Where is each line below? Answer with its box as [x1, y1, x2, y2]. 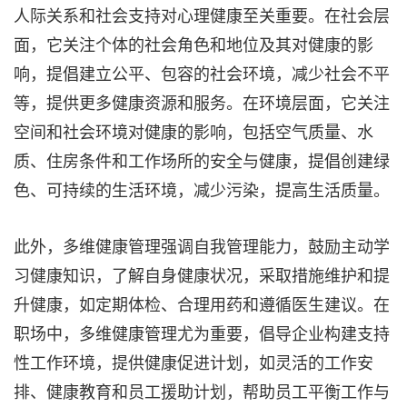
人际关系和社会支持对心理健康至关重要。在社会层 [14, 3, 390, 26]
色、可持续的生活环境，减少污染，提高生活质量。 [14, 177, 390, 201]
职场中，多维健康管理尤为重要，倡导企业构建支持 [14, 321, 390, 344]
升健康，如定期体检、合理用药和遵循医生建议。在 [14, 292, 390, 315]
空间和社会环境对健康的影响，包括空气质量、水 [14, 119, 373, 143]
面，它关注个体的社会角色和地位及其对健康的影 [14, 32, 373, 55]
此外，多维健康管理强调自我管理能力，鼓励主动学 [14, 233, 390, 257]
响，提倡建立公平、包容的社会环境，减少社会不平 [14, 61, 390, 84]
